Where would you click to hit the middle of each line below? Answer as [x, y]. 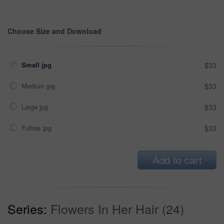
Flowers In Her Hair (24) [117, 208]
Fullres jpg [37, 127]
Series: [27, 208]
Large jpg [36, 106]
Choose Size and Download [54, 31]
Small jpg [37, 64]
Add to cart [177, 159]
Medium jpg [39, 85]
